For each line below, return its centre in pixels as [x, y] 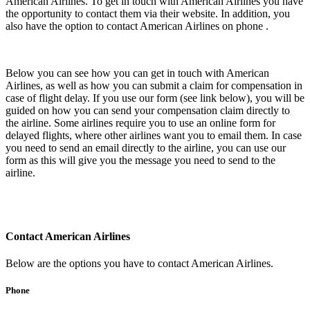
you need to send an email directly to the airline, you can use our [146, 148]
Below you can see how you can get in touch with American [137, 73]
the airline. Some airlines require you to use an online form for [140, 123]
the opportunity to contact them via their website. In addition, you [148, 14]
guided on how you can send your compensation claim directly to [148, 111]
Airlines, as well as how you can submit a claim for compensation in [154, 86]
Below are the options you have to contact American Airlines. [139, 263]
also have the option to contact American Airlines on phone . [137, 26]
